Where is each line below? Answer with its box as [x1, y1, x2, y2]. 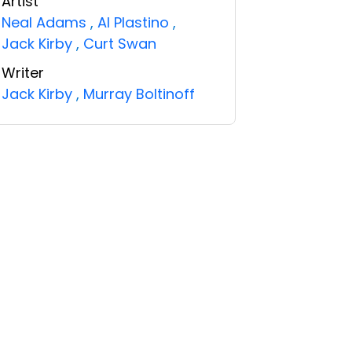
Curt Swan [82, 34, 156, 53]
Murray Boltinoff [82, 84, 195, 104]
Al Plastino [97, 13, 169, 32]
